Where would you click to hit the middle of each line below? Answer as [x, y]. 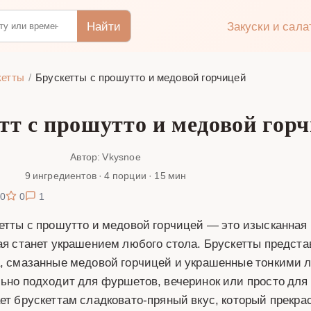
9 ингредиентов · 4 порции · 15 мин [106, 175]
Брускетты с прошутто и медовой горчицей [141, 77]
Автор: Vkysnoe [106, 156]
